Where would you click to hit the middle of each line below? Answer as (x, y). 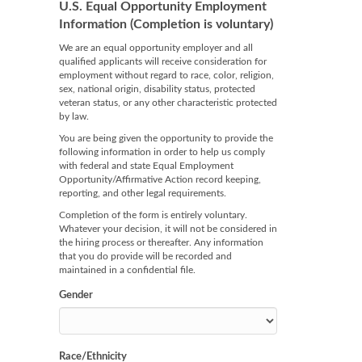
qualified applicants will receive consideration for (163, 61)
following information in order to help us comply (162, 152)
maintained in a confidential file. (127, 270)
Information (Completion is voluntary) (166, 24)
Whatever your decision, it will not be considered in (168, 229)
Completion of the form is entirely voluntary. (153, 215)
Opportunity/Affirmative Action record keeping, (160, 179)
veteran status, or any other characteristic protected (168, 103)
